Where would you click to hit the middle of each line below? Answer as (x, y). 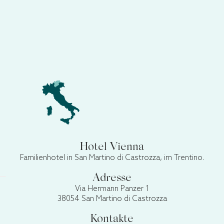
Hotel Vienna (112, 147)
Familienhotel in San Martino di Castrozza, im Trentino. (112, 158)
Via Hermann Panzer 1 (112, 189)
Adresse (112, 178)
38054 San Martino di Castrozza (112, 199)
